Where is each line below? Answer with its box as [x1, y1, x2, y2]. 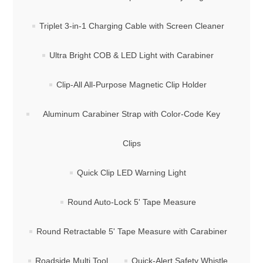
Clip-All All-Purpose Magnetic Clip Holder [56, 80, 207, 90]
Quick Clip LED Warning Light [77, 168, 186, 178]
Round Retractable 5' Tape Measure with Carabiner [36, 227, 227, 237]
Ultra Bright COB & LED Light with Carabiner [49, 50, 214, 60]
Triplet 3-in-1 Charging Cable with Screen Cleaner [39, 21, 224, 31]
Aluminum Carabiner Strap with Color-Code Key [43, 109, 220, 119]
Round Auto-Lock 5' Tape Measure [67, 197, 196, 207]
